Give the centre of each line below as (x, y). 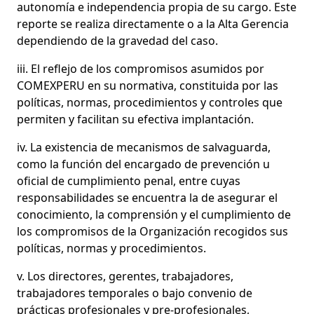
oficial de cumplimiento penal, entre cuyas (129, 180)
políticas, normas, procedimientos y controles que (150, 102)
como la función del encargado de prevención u (143, 164)
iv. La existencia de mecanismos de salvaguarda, (144, 147)
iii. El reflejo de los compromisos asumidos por (141, 68)
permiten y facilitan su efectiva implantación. (135, 119)
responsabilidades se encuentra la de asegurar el (147, 197)
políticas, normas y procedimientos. (111, 248)
